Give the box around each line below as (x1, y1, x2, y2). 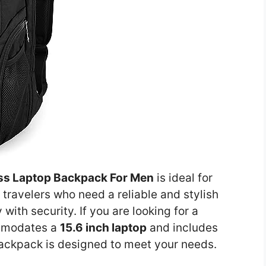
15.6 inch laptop (60, 220, 147, 235)
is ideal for (154, 170, 213, 185)
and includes (147, 220, 218, 235)
